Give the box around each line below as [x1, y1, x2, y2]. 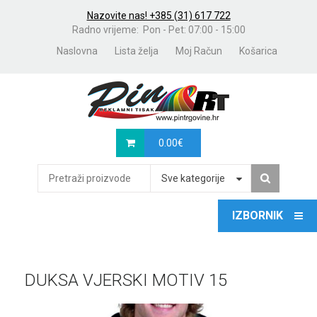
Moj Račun [175, 45, 222, 57]
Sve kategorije [161, 173, 225, 184]
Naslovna [57, 45, 98, 57]
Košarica [239, 45, 277, 57]
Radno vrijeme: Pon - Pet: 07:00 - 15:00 [71, 24, 246, 35]
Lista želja [115, 45, 158, 57]
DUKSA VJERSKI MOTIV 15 [25, 270, 227, 290]
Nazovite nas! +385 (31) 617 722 [86, 10, 231, 21]
